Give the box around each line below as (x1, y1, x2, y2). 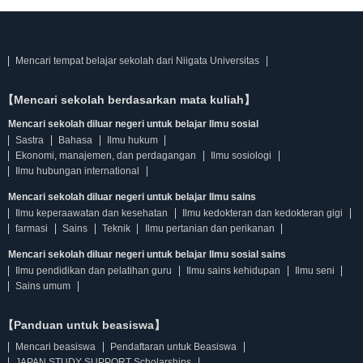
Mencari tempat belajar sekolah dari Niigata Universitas (15, 55, 260, 66)
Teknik (101, 223, 130, 234)
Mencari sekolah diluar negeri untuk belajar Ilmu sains (8, 191, 256, 203)
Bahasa (58, 135, 93, 146)
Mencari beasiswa (15, 341, 96, 352)
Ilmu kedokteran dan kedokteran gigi (182, 207, 344, 219)
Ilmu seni (294, 265, 335, 276)
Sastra (15, 135, 45, 146)
